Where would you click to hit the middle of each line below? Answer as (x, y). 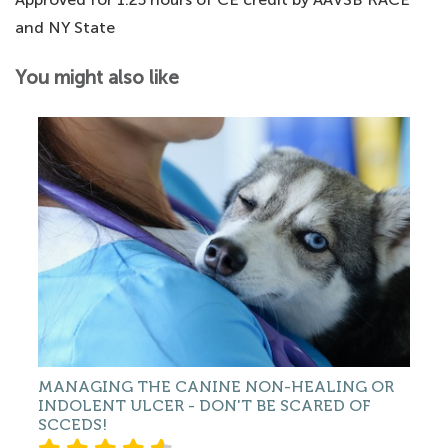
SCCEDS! (72, 424)
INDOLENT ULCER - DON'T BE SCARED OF (204, 405)
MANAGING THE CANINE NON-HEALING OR (216, 386)
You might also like (97, 77)
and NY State (65, 27)
